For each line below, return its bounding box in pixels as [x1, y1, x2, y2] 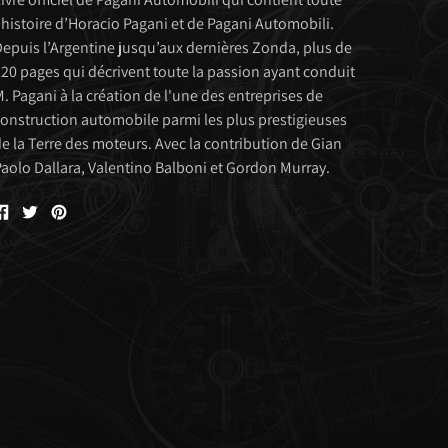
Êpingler [65, 197, 121, 218]
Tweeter [36, 197, 90, 218]
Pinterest [65, 233, 126, 254]
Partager [7, 197, 63, 218]
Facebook [7, 233, 73, 254]
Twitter [36, 233, 83, 254]
